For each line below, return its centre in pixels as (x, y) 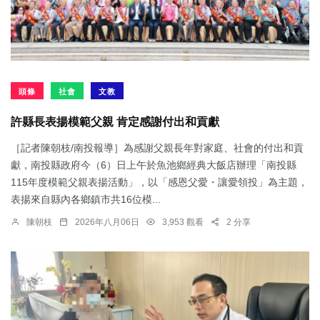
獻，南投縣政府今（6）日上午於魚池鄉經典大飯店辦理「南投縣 (154, 165)
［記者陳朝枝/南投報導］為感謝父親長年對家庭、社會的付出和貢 (157, 147)
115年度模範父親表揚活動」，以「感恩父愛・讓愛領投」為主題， (159, 182)
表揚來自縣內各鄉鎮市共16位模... (86, 199)
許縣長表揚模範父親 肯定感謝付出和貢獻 (115, 122)
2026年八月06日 (107, 222)
